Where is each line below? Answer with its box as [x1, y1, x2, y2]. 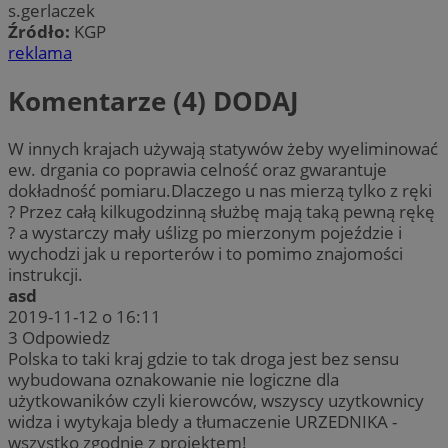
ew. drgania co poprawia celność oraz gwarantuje [8, 158, 387, 182]
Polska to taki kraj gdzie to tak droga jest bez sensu [8, 347, 399, 371]
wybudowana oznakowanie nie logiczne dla [8, 368, 339, 392]
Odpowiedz [22, 326, 110, 350]
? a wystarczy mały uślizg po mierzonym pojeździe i [8, 221, 402, 245]
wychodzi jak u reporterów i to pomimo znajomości [8, 242, 403, 266]
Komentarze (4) [8, 82, 213, 119]
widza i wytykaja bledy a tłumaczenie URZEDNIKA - [8, 410, 397, 434]
